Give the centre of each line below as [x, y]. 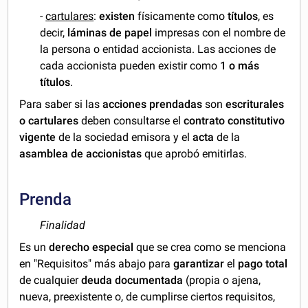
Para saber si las [61, 104]
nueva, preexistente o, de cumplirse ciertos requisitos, [147, 297]
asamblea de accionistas [81, 154]
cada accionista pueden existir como [130, 66]
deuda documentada [132, 280]
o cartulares [49, 121]
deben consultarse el [131, 121]
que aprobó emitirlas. [195, 154]
